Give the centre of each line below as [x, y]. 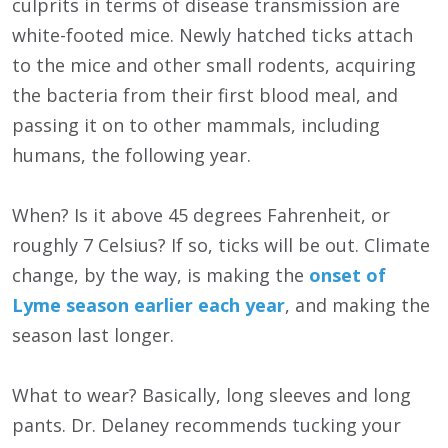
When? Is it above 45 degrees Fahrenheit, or [201, 215]
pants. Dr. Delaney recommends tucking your [206, 425]
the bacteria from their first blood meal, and [205, 95]
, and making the [357, 305]
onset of [347, 275]
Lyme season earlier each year [148, 305]
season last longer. [93, 335]
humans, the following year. [131, 155]
